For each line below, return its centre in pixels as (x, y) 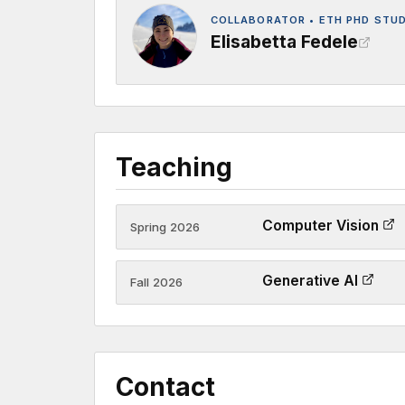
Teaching (174, 167)
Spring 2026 (165, 227)
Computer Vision (322, 226)
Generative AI (311, 281)
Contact (165, 386)
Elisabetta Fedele (284, 42)
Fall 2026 (156, 283)
